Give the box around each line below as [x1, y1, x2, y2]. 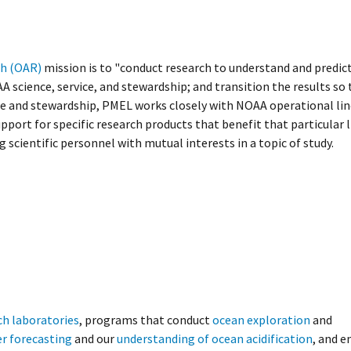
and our [72, 330, 117, 346]
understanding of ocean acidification [117, 330, 313, 346]
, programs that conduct [79, 311, 212, 327]
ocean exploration [212, 311, 310, 327]
